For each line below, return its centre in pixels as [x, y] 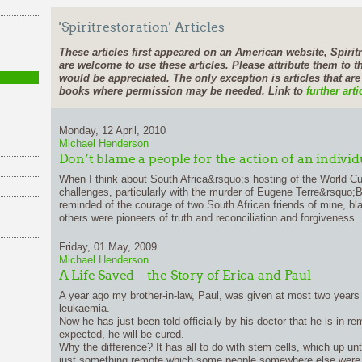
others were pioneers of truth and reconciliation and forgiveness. [208, 218]
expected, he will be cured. [121, 334]
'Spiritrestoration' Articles [141, 27]
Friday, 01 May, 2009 [107, 247]
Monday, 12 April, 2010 [112, 130]
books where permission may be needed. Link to [182, 91]
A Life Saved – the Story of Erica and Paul [185, 275]
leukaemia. [84, 308]
